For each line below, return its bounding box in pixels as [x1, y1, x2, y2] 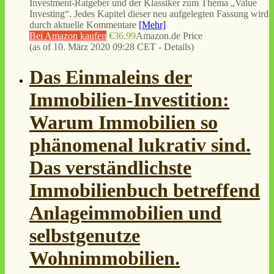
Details [164, 42, 191, 53]
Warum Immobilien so [29, 111, 218, 133]
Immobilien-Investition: [29, 88, 229, 111]
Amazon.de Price [136, 31, 202, 42]
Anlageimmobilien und [29, 201, 221, 224]
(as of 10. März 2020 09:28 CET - [29, 42, 164, 53]
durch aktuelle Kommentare [29, 20, 139, 31]
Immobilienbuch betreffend [29, 179, 260, 201]
